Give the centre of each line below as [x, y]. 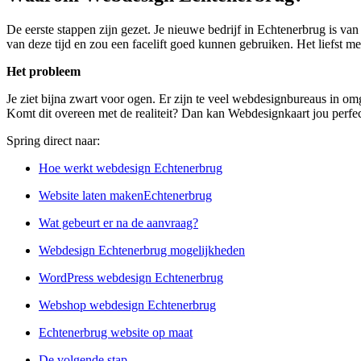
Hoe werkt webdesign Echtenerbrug [131, 168]
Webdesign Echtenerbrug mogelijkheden [142, 251]
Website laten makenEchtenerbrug [125, 196]
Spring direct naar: [53, 141]
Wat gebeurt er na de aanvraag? [118, 223]
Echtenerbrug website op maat [116, 333]
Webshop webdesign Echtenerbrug [127, 305]
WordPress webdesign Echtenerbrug [131, 278]
